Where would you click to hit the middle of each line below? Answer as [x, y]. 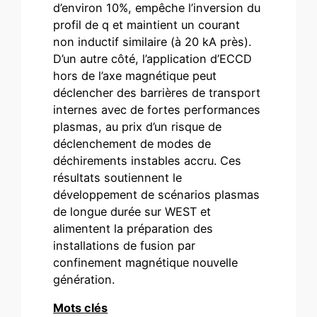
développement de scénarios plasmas [157, 195]
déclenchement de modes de [132, 144]
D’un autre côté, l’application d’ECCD [153, 59]
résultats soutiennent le [118, 178]
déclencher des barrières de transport [157, 93]
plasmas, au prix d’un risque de [138, 127]
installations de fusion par [125, 246]
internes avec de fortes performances [157, 110]
